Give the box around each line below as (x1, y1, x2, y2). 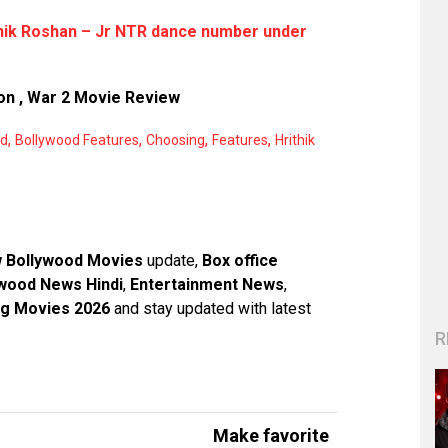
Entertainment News (130, 275, 284, 295)
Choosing (146, 132, 205, 149)
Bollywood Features (15, 132, 139, 149)
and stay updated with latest (110, 299, 311, 319)
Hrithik (275, 132, 315, 149)
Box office (202, 251, 278, 271)
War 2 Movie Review (27, 88, 180, 108)
